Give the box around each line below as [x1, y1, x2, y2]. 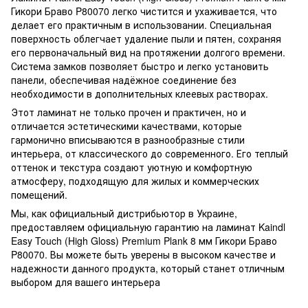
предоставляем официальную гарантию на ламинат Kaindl [11, 219, 285, 234]
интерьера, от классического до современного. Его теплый [11, 146, 288, 160]
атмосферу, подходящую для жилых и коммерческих [11, 173, 259, 188]
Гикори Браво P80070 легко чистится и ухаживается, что [11, 3, 277, 18]
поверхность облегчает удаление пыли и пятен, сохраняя [11, 31, 281, 45]
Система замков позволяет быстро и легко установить [11, 58, 269, 73]
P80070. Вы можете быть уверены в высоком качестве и [11, 247, 276, 261]
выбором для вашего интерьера [11, 274, 160, 289]
